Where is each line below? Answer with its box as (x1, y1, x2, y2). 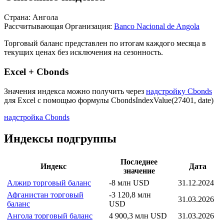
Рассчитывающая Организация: (4, 22, 112, 31)
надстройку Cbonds (146, 86, 212, 95)
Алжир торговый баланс (7, 178, 91, 187)
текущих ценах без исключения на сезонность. (4, 48, 163, 57)
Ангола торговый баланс (7, 211, 92, 220)
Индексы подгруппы (4, 131, 116, 145)
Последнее (120, 157, 157, 166)
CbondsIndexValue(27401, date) (111, 95, 213, 104)
